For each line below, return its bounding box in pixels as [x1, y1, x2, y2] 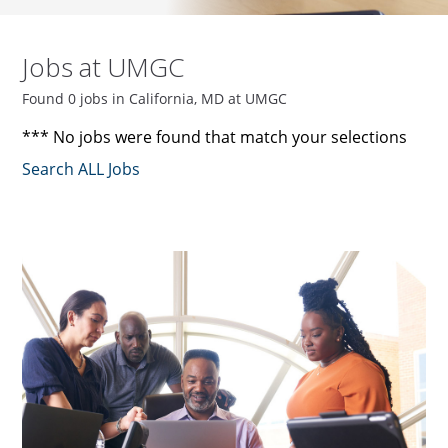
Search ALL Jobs [22, 158, 141, 181]
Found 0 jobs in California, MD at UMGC [22, 89, 288, 109]
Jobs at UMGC [22, 49, 185, 86]
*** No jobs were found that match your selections [22, 126, 408, 149]
